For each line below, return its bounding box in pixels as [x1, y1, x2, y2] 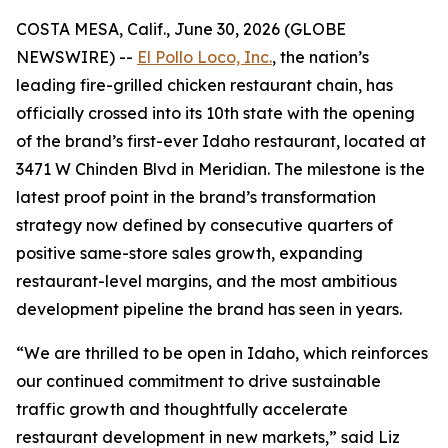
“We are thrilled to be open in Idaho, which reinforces [16, 343, 428, 363]
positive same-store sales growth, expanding [16, 243, 363, 263]
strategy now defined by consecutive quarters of [16, 215, 393, 235]
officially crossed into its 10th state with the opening [16, 103, 415, 123]
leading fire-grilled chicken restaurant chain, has [16, 75, 393, 95]
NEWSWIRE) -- [16, 47, 137, 67]
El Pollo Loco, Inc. [137, 47, 272, 67]
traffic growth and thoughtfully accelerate [16, 399, 348, 419]
